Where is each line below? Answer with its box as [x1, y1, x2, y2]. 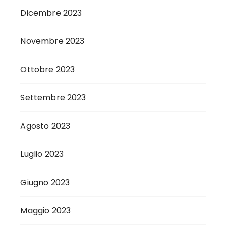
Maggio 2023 [20, 205, 71, 217]
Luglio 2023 [20, 148, 64, 160]
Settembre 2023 [20, 92, 86, 104]
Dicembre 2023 [20, 7, 82, 19]
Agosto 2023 [20, 120, 71, 132]
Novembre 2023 [20, 35, 85, 47]
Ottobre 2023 [20, 64, 75, 76]
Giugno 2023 [20, 177, 70, 189]
